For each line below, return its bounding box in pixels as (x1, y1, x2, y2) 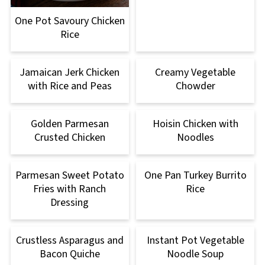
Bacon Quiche (39, 247, 100, 262)
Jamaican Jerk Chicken (20, 65, 120, 80)
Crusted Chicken (34, 130, 105, 146)
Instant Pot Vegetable (146, 233, 244, 248)
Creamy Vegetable (155, 65, 236, 80)
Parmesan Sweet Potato (15, 168, 124, 183)
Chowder (175, 79, 215, 94)
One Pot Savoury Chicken (14, 14, 125, 29)
